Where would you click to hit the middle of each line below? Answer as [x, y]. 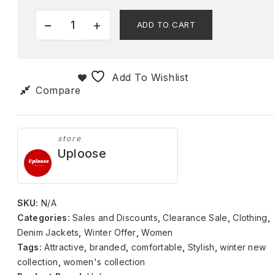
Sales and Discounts [115, 218]
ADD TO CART [166, 25]
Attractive [64, 247]
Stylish [201, 247]
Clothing [250, 218]
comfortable [157, 247]
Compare [58, 91]
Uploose [81, 154]
